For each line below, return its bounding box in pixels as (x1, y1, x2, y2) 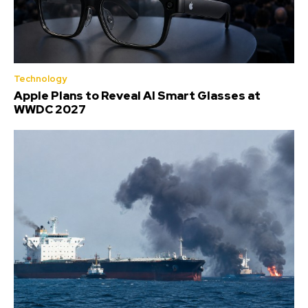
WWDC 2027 (14, 101, 86, 117)
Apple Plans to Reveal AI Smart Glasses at (14, 87, 261, 103)
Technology (14, 72, 67, 85)
